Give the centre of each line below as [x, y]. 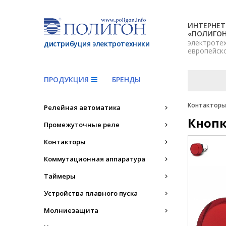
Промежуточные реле [82, 125]
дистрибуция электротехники [97, 44]
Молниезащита [71, 210]
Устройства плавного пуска [91, 193]
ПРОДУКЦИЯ [66, 79]
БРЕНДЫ [126, 79]
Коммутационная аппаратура [95, 159]
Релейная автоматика [82, 107]
